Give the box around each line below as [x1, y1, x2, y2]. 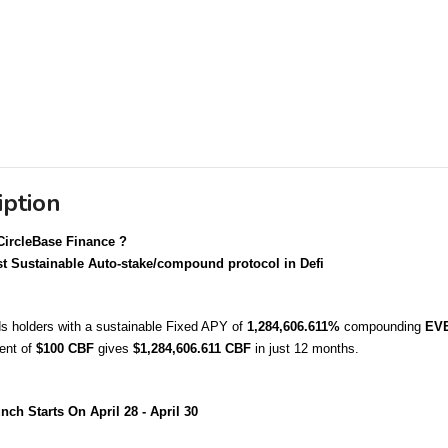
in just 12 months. [250, 341, 359, 357]
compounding [339, 319, 425, 335]
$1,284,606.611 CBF [132, 341, 251, 357]
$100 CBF [35, 341, 98, 357]
